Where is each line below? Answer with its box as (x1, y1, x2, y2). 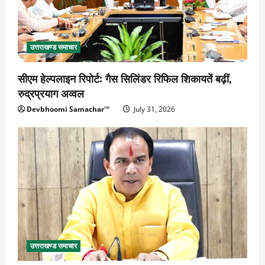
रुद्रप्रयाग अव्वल (18, 85, 84, 101)
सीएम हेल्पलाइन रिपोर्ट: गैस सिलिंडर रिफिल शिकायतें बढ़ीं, (18, 70, 231, 86)
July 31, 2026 (132, 104, 175, 114)
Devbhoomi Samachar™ (27, 104, 109, 114)
